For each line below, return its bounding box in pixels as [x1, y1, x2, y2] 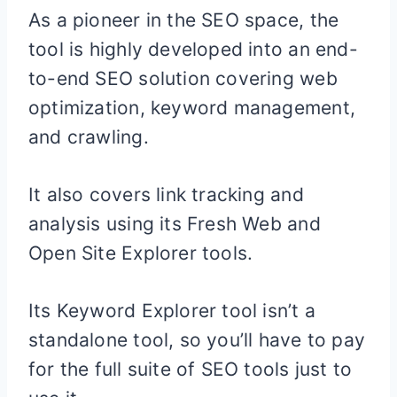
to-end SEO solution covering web [28, 67, 338, 90]
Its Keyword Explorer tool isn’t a [28, 300, 315, 323]
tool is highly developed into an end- [28, 38, 358, 61]
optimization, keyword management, [28, 97, 355, 120]
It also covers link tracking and [28, 183, 304, 206]
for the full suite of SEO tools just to [28, 358, 353, 381]
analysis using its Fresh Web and [28, 213, 321, 236]
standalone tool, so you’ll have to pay [28, 329, 365, 352]
